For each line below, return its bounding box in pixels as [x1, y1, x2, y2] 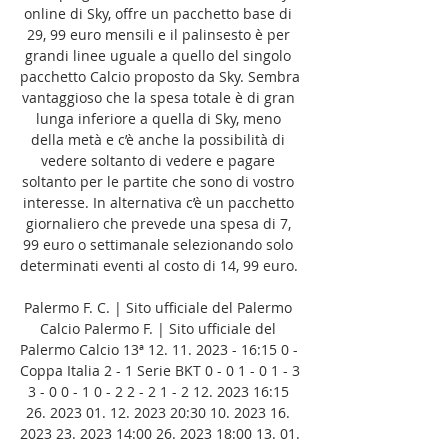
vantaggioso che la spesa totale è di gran [21, 87, 295, 107]
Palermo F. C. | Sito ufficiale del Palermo [24, 297, 292, 317]
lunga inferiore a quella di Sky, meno [35, 108, 281, 128]
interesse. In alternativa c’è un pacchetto [22, 192, 294, 212]
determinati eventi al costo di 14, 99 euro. [20, 255, 298, 275]
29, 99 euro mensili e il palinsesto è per [26, 24, 290, 44]
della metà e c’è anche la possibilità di [31, 129, 285, 149]
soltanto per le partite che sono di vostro [22, 171, 294, 191]
